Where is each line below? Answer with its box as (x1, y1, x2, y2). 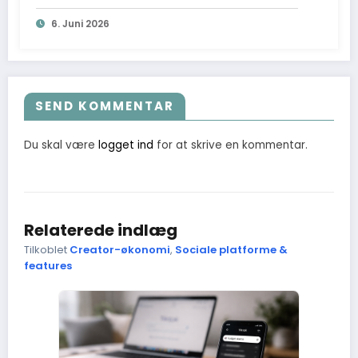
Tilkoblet (24, 241, 70, 257)
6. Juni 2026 (51, 16, 109, 30)
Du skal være (24, 137, 98, 153)
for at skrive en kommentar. (153, 137, 308, 153)
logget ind (98, 137, 153, 153)
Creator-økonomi (70, 241, 170, 257)
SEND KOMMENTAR (35, 97, 174, 114)
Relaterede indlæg (24, 218, 177, 241)
